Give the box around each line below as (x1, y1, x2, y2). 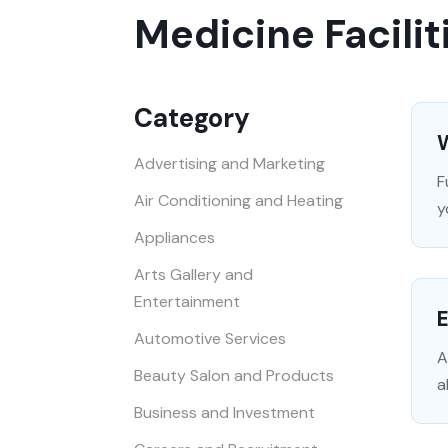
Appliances (134, 226, 216, 248)
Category (134, 100, 251, 135)
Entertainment (134, 290, 241, 312)
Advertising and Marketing (134, 152, 326, 174)
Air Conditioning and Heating (134, 189, 344, 211)
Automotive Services (134, 327, 287, 349)
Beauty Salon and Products (134, 364, 335, 386)
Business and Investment (134, 401, 316, 423)
